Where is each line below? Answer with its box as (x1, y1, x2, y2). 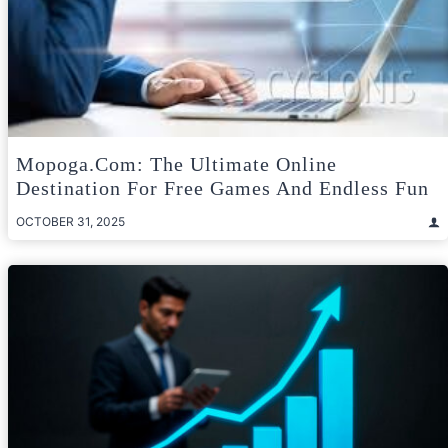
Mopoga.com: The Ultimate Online (16, 153, 337, 176)
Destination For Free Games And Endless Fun (16, 177, 429, 200)
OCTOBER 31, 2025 (16, 214, 125, 230)
